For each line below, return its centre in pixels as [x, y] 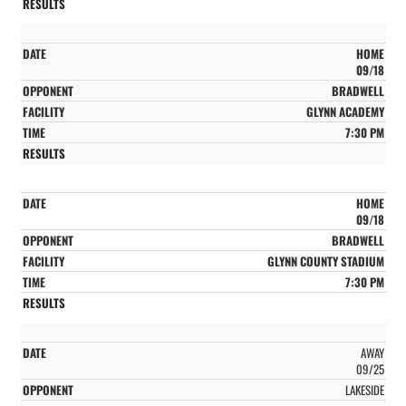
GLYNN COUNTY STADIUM [325, 261]
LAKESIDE [364, 389]
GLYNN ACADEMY [345, 111]
